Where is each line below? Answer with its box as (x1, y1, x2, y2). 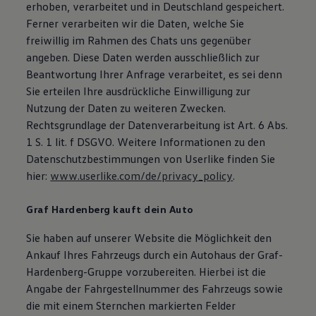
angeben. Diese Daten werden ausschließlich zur (26, 50, 260, 64)
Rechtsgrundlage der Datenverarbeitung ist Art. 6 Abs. (26, 118, 288, 132)
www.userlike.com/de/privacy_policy (50, 169, 233, 183)
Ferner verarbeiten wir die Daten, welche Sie (26, 16, 245, 30)
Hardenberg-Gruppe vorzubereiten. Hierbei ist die (26, 265, 267, 279)
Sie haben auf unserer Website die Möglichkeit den (26, 231, 272, 245)
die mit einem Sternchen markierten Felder (26, 298, 236, 312)
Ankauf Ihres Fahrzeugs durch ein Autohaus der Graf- (26, 248, 284, 262)
